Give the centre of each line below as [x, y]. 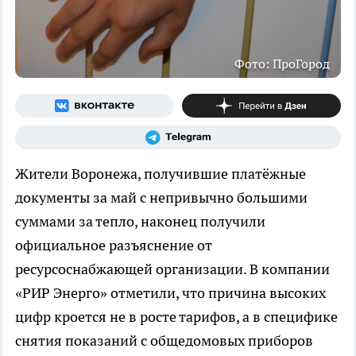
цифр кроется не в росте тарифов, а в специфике [176, 316]
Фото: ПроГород [282, 63]
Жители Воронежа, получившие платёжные [161, 173]
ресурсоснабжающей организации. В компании [172, 269]
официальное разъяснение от [114, 245]
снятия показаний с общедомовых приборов [164, 340]
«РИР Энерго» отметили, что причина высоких [170, 292]
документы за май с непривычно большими [161, 197]
